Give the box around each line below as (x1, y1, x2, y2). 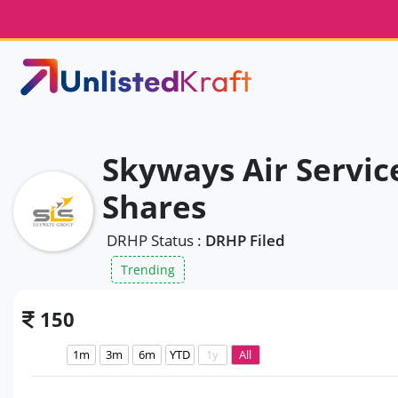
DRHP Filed (205, 229, 285, 251)
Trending (121, 260, 175, 278)
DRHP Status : (107, 229, 205, 251)
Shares (102, 186, 206, 227)
